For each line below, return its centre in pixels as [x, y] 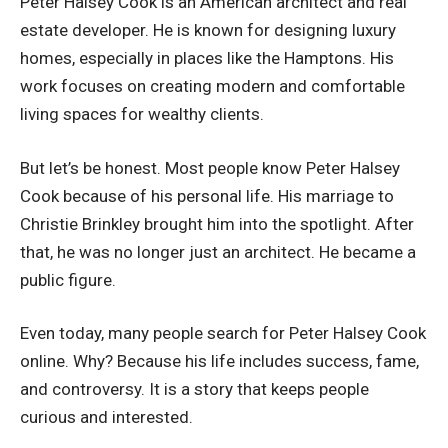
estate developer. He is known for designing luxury [208, 30]
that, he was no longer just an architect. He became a [218, 251]
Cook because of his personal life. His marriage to [207, 195]
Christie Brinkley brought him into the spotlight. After [217, 223]
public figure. [68, 279]
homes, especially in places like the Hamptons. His [207, 58]
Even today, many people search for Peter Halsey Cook [223, 333]
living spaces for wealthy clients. [142, 114]
